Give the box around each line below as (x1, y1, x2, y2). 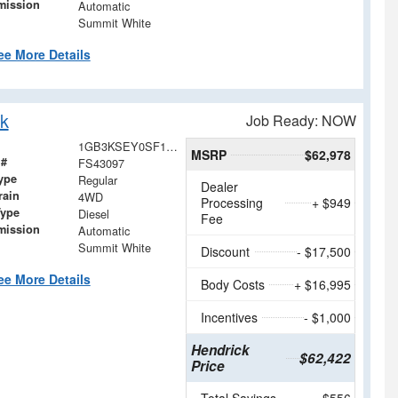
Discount (201, 242, 251, 260)
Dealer (201, 177, 239, 195)
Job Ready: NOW (246, 109, 356, 131)
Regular (77, 171, 117, 188)
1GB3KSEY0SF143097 (165, 137, 178, 155)
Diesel (77, 204, 109, 222)
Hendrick (191, 339, 251, 360)
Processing (201, 193, 264, 211)
